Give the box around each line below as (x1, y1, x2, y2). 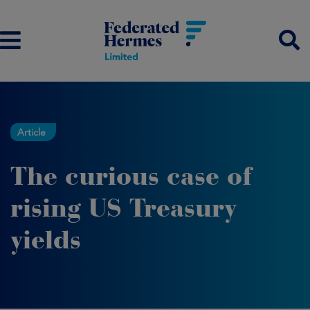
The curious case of (10, 161, 252, 192)
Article (17, 126, 46, 138)
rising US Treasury (10, 192, 237, 224)
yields (10, 224, 81, 255)
